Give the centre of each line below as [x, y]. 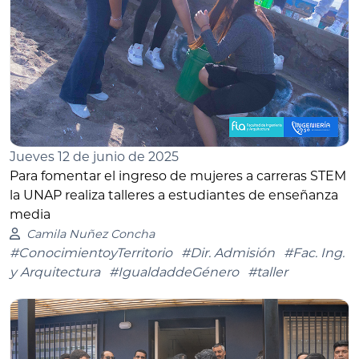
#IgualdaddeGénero [174, 272]
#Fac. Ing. [314, 252]
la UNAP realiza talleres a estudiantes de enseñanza [174, 195]
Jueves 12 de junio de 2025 [94, 156]
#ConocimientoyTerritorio [91, 252]
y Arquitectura [55, 272]
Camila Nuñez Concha [90, 234]
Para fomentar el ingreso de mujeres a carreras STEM [178, 175]
